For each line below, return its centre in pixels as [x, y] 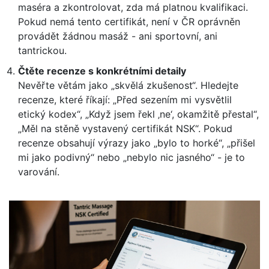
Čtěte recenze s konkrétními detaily [102, 71]
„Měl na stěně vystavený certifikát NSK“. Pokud [125, 129]
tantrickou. [42, 51]
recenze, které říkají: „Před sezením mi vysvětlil [125, 100]
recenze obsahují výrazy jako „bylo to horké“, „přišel [137, 143]
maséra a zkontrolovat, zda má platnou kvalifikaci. [133, 8]
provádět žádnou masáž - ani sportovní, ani [118, 36]
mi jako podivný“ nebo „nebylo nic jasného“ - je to [131, 158]
